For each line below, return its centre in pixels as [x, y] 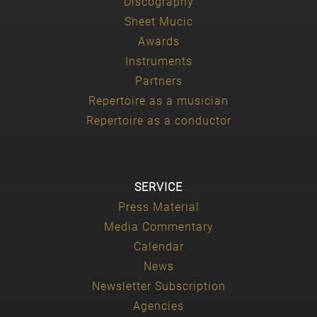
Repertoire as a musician [158, 100]
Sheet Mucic [158, 21]
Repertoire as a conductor [158, 120]
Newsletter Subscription [158, 286]
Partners [158, 81]
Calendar [158, 246]
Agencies [158, 306]
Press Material [158, 207]
